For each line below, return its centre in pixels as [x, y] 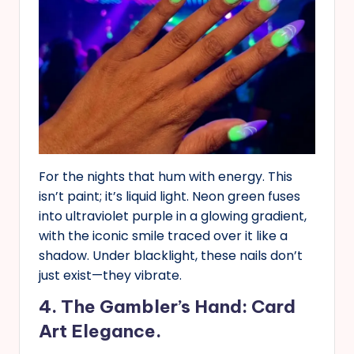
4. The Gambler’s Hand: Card [167, 307]
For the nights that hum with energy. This [166, 177]
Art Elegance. [100, 331]
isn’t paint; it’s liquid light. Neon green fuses [169, 197]
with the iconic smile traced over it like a [163, 236]
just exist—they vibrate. [110, 276]
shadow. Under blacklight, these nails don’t [171, 256]
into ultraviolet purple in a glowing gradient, [173, 217]
